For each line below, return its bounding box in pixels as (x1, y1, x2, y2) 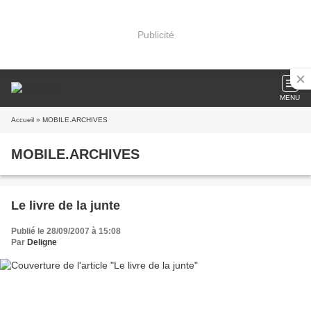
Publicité (137, 28, 174, 40)
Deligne (27, 237, 57, 247)
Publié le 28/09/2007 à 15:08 (11, 226, 121, 236)
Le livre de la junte (11, 199, 120, 212)
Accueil (11, 116, 34, 124)
